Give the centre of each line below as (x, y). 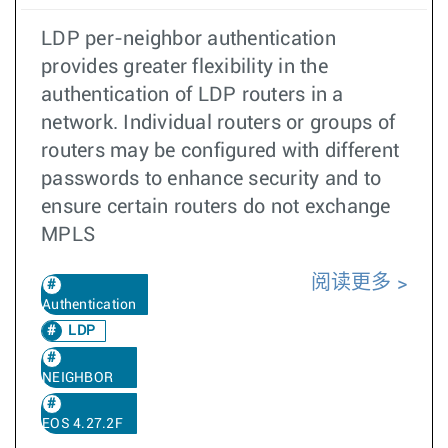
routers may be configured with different (220, 151)
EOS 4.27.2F (82, 424)
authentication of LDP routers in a (192, 95)
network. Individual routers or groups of (218, 123)
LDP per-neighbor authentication (188, 39)
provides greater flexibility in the (184, 67)
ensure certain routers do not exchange (216, 207)
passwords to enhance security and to (211, 179)
